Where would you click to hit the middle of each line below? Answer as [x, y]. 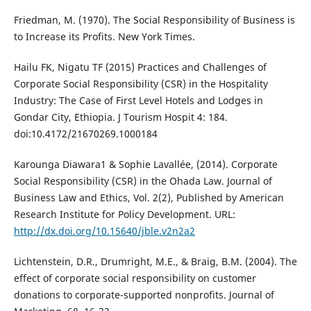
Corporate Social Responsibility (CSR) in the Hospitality [141, 84]
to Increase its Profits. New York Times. [104, 37]
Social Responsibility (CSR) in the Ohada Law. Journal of [143, 181]
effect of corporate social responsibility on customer [135, 278]
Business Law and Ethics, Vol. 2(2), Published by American [149, 198]
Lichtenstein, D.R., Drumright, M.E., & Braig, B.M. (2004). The [155, 262]
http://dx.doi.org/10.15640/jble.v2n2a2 [104, 231]
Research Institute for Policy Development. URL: [124, 215]
